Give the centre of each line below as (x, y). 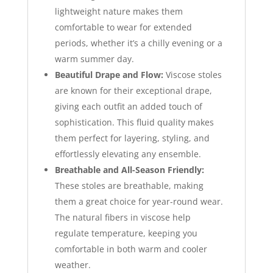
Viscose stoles (192, 74)
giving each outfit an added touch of (128, 106)
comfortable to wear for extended (123, 27)
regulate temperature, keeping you (126, 233)
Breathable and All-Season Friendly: (129, 169)
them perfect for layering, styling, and (132, 138)
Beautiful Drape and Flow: (109, 74)
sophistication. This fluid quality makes (134, 122)
